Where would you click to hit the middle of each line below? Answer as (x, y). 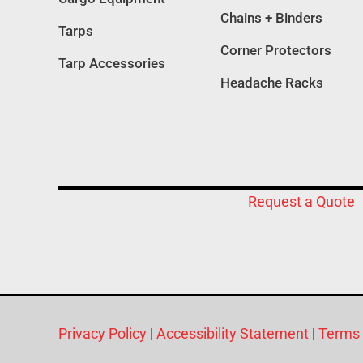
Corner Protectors (275, 50)
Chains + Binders (271, 17)
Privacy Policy (102, 333)
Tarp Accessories (112, 63)
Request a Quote (301, 201)
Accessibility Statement (233, 333)
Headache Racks (271, 82)
